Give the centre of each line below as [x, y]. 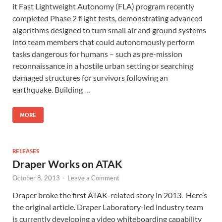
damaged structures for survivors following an [90, 78]
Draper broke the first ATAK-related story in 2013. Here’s [110, 195]
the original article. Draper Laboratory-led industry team [108, 207]
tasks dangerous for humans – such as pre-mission [97, 54]
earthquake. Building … [51, 90]
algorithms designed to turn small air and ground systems [109, 30]
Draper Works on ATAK [67, 164]
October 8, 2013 [36, 178]
